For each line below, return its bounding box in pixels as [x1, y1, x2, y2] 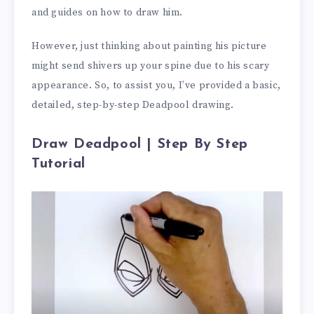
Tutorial [32, 156, 86, 171]
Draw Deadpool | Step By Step [32, 137, 248, 151]
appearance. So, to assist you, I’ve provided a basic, [32, 79, 281, 93]
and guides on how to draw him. [32, 6, 184, 19]
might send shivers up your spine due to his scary [32, 60, 270, 73]
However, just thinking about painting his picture [32, 40, 267, 53]
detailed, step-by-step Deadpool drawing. [32, 99, 235, 112]
